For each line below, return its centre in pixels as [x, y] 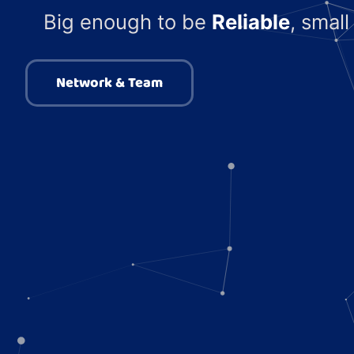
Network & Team [109, 83]
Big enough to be [127, 21]
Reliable [250, 21]
